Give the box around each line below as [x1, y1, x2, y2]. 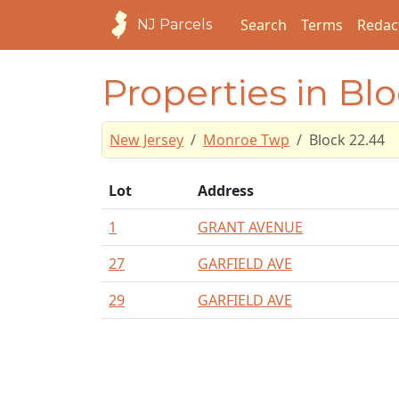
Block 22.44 [309, 130, 385, 150]
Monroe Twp [203, 130, 289, 150]
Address [198, 181, 254, 200]
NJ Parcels [137, 16, 212, 33]
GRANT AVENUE [198, 217, 303, 237]
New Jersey [110, 130, 183, 150]
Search [240, 15, 287, 35]
